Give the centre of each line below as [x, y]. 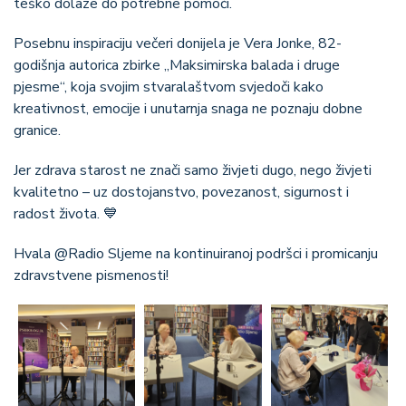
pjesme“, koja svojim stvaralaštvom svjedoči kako [169, 87]
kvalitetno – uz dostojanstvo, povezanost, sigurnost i [181, 193]
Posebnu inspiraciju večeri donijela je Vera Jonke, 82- [178, 44]
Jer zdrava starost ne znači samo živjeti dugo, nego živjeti [193, 171]
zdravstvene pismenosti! [91, 276]
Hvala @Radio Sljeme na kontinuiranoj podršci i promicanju [196, 254]
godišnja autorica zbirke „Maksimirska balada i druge [177, 66]
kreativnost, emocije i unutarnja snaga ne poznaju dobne [188, 109]
